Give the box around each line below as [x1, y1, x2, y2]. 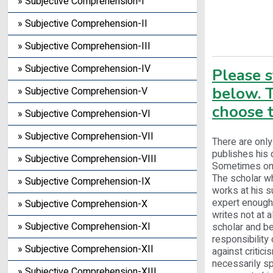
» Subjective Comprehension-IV [18, 62, 151, 76]
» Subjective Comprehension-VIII [18, 152, 157, 166]
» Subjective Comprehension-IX [18, 174, 151, 189]
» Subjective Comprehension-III [18, 39, 151, 54]
